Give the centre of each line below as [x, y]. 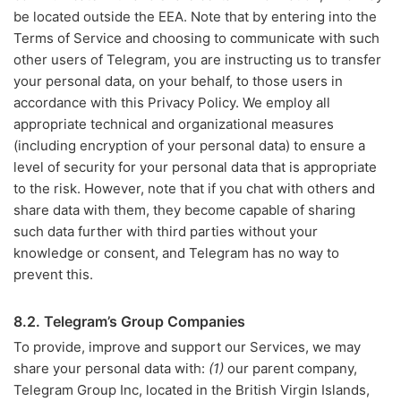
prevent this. [53, 274]
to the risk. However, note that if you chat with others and [194, 188]
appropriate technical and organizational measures [174, 124]
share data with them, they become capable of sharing [184, 210]
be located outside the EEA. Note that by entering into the [195, 17]
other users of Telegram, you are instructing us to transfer [197, 60]
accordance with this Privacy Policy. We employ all [172, 102]
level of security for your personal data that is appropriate [195, 167]
